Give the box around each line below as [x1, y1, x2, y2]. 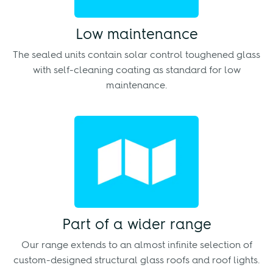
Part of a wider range [62, 218, 211, 233]
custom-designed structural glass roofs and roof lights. [13, 255, 260, 266]
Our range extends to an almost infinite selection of [21, 240, 252, 250]
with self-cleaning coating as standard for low [32, 66, 241, 76]
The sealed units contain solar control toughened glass [13, 51, 260, 61]
